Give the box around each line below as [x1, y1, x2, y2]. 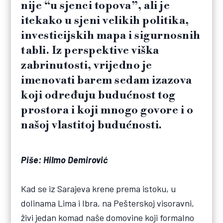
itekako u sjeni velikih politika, [21, 14, 189, 28]
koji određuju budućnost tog [21, 89, 176, 103]
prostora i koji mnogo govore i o [21, 104, 194, 117]
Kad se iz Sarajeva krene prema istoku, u [21, 183, 176, 194]
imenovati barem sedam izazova [21, 74, 192, 88]
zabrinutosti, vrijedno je [21, 59, 152, 73]
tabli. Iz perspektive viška [21, 44, 159, 58]
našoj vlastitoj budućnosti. [21, 118, 162, 132]
